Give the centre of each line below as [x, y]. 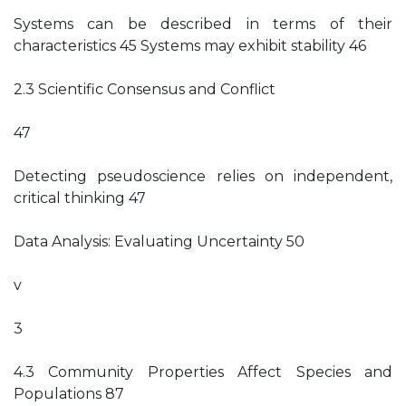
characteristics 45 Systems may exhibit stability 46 [190, 46]
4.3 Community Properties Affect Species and [203, 372]
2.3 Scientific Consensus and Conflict [145, 89]
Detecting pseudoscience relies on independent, [203, 176]
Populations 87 [69, 394]
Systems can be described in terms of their [203, 24]
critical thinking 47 [80, 198]
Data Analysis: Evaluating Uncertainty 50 [159, 242]
